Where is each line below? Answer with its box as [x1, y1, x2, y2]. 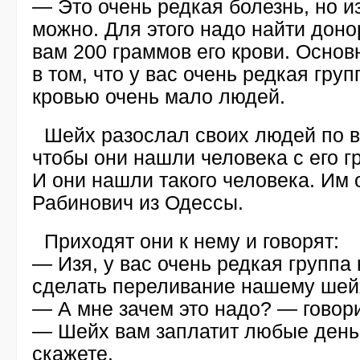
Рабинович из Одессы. [32, 191, 243, 214]
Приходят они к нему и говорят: [44, 230, 339, 252]
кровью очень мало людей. [32, 85, 285, 108]
